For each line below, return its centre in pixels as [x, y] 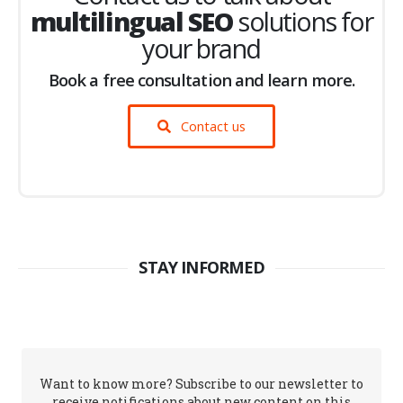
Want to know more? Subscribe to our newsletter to [201, 383]
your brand [201, 48]
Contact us [211, 125]
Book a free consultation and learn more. [201, 79]
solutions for [303, 21]
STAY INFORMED [201, 267]
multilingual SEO [132, 21]
